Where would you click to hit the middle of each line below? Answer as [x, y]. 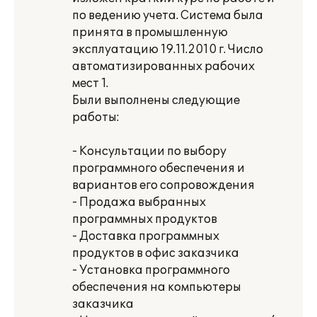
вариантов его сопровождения [163, 185]
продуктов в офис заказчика [156, 253]
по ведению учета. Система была [168, 16]
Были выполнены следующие [156, 100]
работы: [96, 117]
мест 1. [90, 83]
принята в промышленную [150, 33]
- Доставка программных [146, 236]
